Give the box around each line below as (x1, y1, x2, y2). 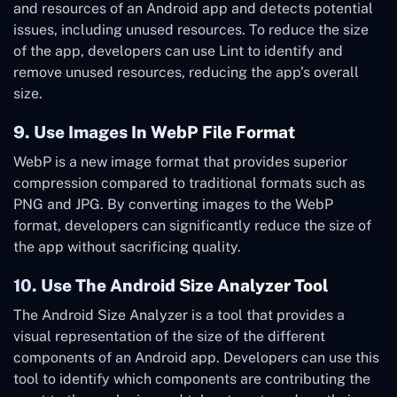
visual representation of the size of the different (13, 328, 325, 346)
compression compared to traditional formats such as (13, 175, 365, 192)
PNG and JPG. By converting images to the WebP (13, 196, 333, 214)
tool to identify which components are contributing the (13, 370, 370, 388)
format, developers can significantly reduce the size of (13, 217, 371, 235)
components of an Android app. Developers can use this (13, 349, 379, 367)
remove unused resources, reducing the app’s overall (13, 64, 359, 82)
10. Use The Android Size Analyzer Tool (13, 276, 329, 296)
